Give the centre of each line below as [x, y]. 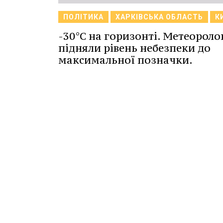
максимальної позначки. [125, 60]
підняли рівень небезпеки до [134, 48]
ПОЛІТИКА [83, 17]
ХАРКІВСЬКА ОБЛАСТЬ [159, 17]
